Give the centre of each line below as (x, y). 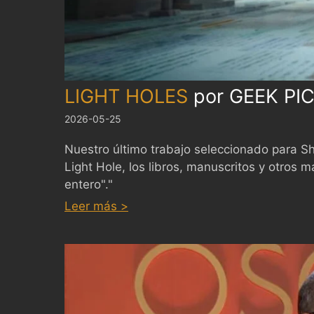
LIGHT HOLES (126, 97)
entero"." (89, 185)
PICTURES (157, 275)
